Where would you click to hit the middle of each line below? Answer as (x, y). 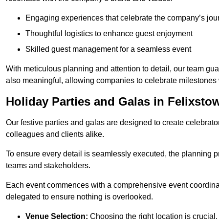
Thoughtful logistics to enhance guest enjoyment (109, 34)
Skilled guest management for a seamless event (108, 49)
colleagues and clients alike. (55, 134)
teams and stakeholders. (48, 166)
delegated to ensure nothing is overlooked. (79, 197)
